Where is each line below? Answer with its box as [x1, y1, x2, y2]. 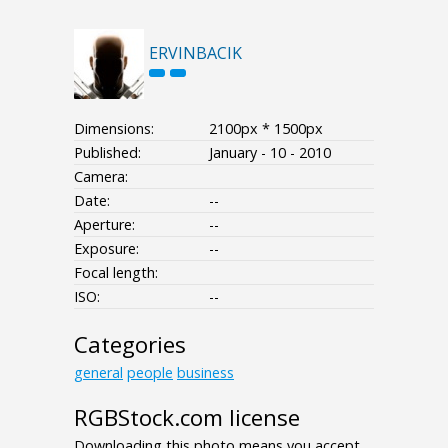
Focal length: [74, 263, 158, 283]
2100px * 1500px [209, 119, 323, 139]
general [74, 363, 123, 383]
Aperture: [74, 215, 135, 235]
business [177, 363, 234, 383]
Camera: [74, 167, 128, 187]
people [127, 363, 173, 383]
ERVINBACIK [149, 42, 242, 65]
